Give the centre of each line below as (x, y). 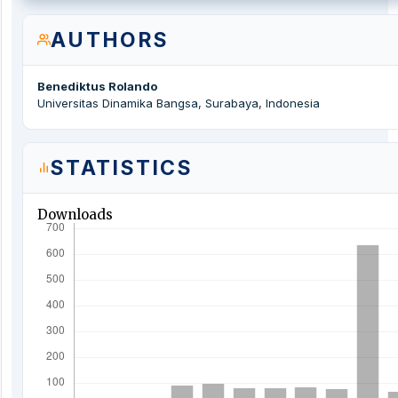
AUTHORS (110, 40)
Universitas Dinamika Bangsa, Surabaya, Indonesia (179, 103)
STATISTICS (122, 167)
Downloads (75, 214)
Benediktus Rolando (97, 86)
